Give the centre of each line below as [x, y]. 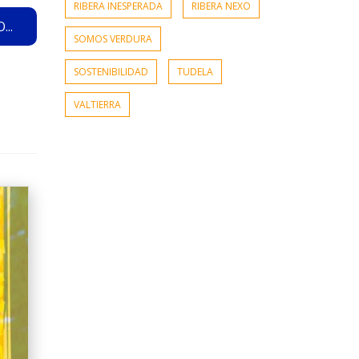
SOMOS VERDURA [113, 39]
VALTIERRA [97, 105]
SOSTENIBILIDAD [111, 72]
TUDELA [195, 72]
